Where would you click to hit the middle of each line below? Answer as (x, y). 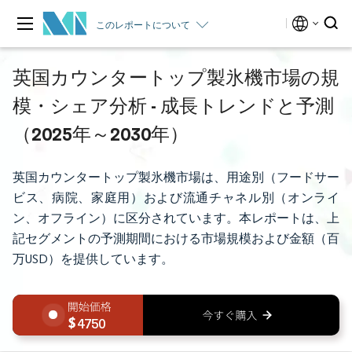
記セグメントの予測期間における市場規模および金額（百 (176, 238)
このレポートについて (143, 24)
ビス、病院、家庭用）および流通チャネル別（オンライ (176, 198)
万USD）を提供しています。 (93, 259)
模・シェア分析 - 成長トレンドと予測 (173, 105)
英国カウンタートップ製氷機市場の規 (176, 77)
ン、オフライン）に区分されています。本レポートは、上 (176, 218)
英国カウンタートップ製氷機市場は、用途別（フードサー (176, 177)
